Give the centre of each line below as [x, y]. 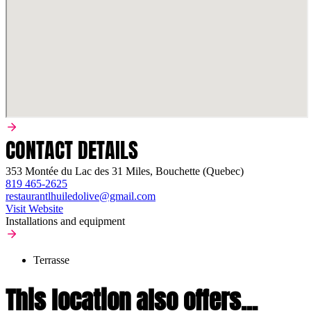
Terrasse [51, 260]
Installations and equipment [65, 221]
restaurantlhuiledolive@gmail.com [81, 196]
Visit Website [34, 208]
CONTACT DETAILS [72, 150]
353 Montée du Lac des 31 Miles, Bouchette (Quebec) [125, 171]
